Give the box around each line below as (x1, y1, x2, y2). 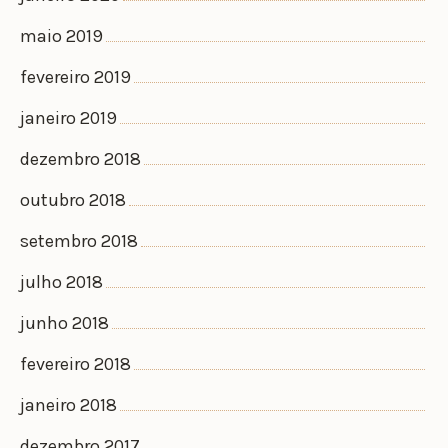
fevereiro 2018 (20, 352, 131, 375)
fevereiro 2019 (20, 65, 131, 88)
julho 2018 (20, 270, 103, 293)
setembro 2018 (20, 229, 138, 252)
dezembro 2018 (20, 147, 141, 170)
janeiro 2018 (20, 393, 117, 416)
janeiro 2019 (20, 106, 117, 129)
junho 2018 (20, 311, 109, 334)
